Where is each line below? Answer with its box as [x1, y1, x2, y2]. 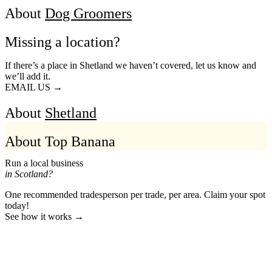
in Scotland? [5, 169, 53, 180]
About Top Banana [5, 133, 115, 149]
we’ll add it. [5, 71, 50, 82]
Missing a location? [5, 34, 120, 50]
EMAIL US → [5, 82, 63, 93]
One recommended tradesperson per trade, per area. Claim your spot [5, 189, 265, 200]
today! [5, 200, 29, 211]
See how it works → [5, 211, 84, 222]
